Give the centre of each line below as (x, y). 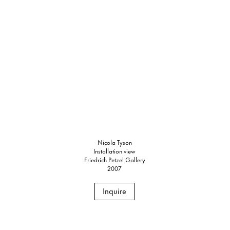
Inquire (115, 190)
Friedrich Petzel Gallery (114, 159)
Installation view (115, 150)
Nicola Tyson (114, 142)
